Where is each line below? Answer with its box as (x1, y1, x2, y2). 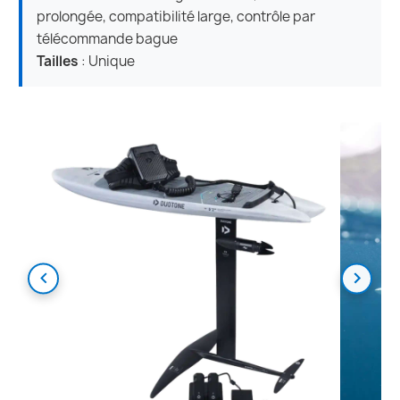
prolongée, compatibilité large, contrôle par (37, 6, 315, 26)
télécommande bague (37, 29, 178, 48)
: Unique (79, 51, 135, 71)
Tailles (37, 51, 79, 71)
